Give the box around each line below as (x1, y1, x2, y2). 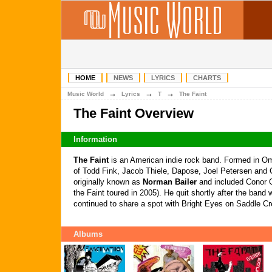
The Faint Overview (73, 106, 194, 121)
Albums (73, 229, 103, 239)
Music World (67, 90, 104, 97)
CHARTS (193, 74, 221, 81)
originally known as (73, 177, 143, 186)
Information (73, 135, 117, 144)
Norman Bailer (143, 177, 197, 186)
